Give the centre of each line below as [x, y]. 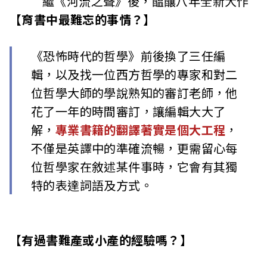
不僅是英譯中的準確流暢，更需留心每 [134, 148]
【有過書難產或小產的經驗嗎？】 [101, 240]
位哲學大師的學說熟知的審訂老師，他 [134, 93]
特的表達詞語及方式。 [92, 185]
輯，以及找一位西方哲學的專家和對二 [134, 74]
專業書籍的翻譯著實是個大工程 [140, 130]
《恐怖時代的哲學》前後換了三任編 [128, 56]
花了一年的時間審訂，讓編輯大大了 [128, 111]
